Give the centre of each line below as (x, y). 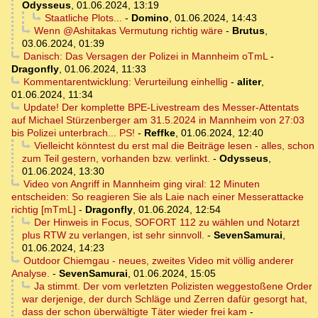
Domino (150, 18)
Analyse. (31, 274)
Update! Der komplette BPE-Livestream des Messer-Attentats (161, 108)
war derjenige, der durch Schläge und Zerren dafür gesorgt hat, (165, 299)
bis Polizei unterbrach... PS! (73, 133)
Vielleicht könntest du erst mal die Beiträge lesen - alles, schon (174, 146)
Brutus (248, 31)
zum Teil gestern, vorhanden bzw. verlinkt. (116, 159)
